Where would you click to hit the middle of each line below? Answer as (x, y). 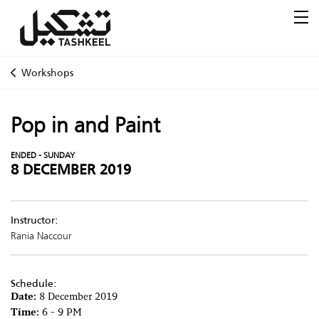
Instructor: (35, 220)
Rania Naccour (41, 236)
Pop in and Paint (85, 125)
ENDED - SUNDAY (43, 155)
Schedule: (34, 283)
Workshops (47, 73)
